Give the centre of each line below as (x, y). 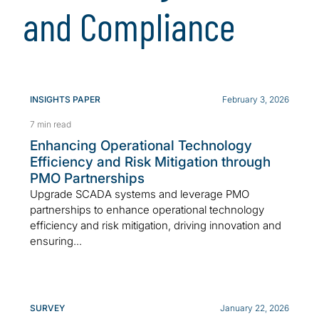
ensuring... (56, 241)
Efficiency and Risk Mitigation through (150, 162)
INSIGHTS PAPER (65, 100)
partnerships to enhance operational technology (147, 210)
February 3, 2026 (256, 100)
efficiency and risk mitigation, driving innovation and (156, 226)
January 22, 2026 (255, 308)
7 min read (51, 125)
